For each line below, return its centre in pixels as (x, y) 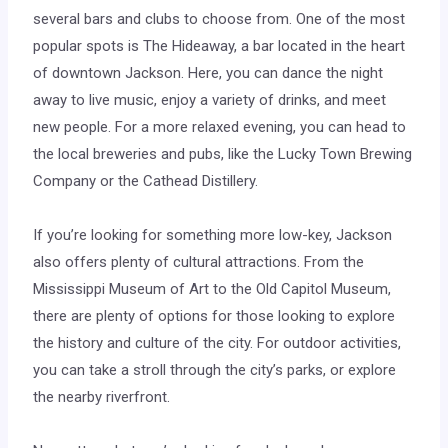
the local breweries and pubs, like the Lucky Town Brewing (223, 154)
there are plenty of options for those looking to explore (214, 316)
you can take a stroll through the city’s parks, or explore (215, 370)
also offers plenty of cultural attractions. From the (199, 262)
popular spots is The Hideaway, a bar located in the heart (219, 46)
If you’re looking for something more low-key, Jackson (213, 235)
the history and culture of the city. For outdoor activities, (217, 343)
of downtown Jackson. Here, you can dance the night (208, 73)
